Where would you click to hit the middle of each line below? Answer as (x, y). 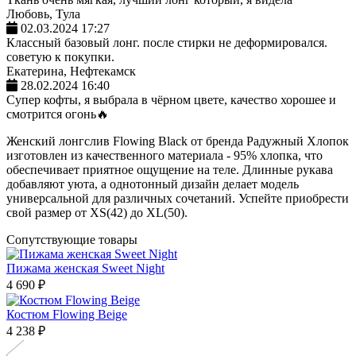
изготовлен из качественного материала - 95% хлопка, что (164, 155)
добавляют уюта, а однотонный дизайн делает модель (153, 184)
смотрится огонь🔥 (58, 114)
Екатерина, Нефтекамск (71, 71)
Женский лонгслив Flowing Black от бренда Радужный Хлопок (178, 141)
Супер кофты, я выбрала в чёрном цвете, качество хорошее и (171, 99)
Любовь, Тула (43, 14)
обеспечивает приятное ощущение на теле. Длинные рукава (170, 169)
